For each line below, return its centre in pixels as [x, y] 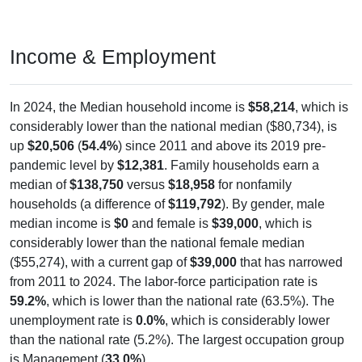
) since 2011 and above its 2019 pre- [222, 130]
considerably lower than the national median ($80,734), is [173, 111]
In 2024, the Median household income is [129, 91]
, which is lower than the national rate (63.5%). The [190, 285]
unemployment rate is [73, 305]
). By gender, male [273, 188]
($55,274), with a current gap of [100, 246]
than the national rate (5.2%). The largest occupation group [177, 324]
